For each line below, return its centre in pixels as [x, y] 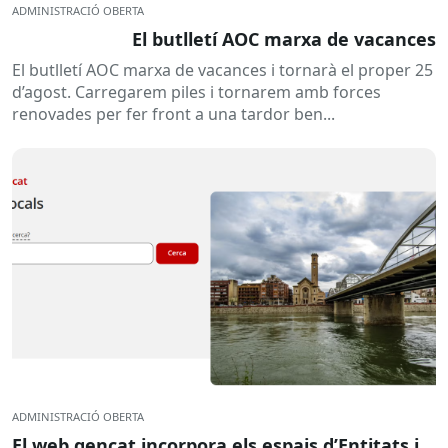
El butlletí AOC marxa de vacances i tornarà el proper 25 [222, 69]
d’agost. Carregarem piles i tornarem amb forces [196, 91]
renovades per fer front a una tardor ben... [173, 113]
